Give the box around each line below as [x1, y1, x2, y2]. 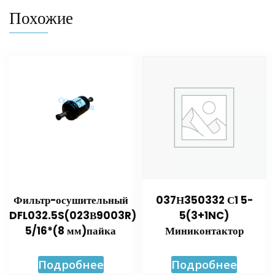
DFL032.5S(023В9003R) [9, 207, 136, 223]
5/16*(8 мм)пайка [25, 223, 117, 238]
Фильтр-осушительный [13, 192, 128, 207]
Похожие [9, 7, 73, 30]
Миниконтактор [165, 223, 244, 238]
